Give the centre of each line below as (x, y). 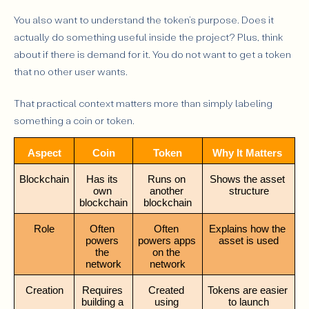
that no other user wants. (72, 71)
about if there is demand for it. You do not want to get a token (152, 54)
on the (166, 253)
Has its (102, 180)
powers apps (167, 241)
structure (249, 191)
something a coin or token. (74, 120)
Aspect (44, 153)
